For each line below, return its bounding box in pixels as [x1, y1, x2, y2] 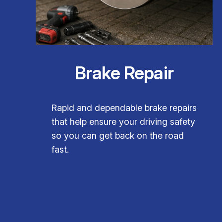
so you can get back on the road [52, 130, 184, 141]
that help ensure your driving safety [52, 116, 195, 127]
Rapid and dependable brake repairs [52, 102, 197, 113]
